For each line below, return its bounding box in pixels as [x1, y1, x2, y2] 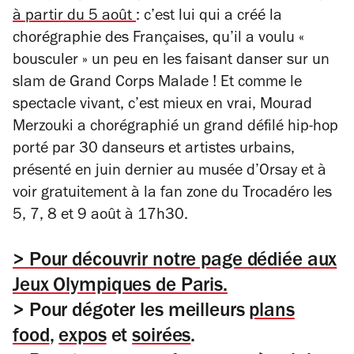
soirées [132, 328, 191, 348]
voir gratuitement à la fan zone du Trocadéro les [13, 186, 332, 202]
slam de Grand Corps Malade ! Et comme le [13, 76, 302, 92]
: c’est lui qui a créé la [136, 9, 282, 25]
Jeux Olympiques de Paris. [13, 277, 228, 297]
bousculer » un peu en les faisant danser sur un [13, 54, 330, 70]
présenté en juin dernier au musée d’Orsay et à [13, 164, 326, 180]
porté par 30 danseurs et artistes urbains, [13, 142, 295, 158]
